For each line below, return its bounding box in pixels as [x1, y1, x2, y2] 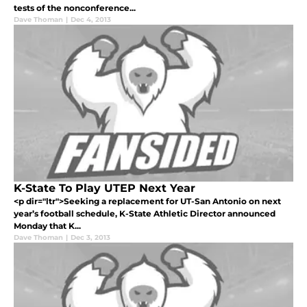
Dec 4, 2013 [71, 14, 111, 24]
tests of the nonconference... [14, 2, 136, 13]
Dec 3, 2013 [71, 232, 110, 242]
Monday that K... [14, 220, 81, 231]
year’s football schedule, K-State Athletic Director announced [14, 208, 275, 219]
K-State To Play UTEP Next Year [14, 181, 195, 195]
